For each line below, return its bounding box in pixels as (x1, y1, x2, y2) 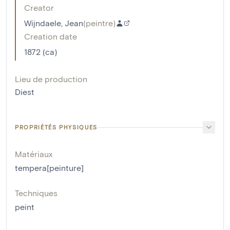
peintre (86, 18, 113, 28)
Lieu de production (15, 74, 87, 84)
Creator (24, 3, 54, 13)
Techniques (15, 188, 57, 198)
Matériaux (15, 149, 52, 159)
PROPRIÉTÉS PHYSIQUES (15, 124, 98, 131)
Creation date (24, 31, 77, 42)
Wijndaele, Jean (24, 18, 83, 28)
